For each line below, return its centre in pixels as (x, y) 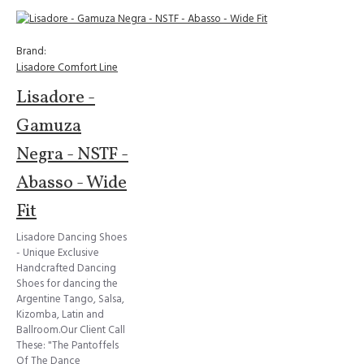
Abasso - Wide (71, 183)
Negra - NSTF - (72, 155)
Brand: (31, 51)
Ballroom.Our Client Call (71, 330)
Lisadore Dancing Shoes (71, 237)
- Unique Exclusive (58, 253)
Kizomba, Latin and (60, 314)
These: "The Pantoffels (67, 345)
